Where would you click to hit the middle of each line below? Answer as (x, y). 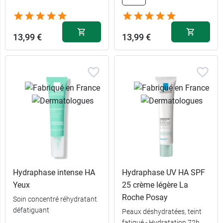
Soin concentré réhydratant (55, 199)
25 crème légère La (155, 185)
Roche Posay (145, 198)
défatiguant (31, 210)
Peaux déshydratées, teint (162, 212)
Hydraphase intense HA (54, 173)
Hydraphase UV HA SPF (164, 173)
